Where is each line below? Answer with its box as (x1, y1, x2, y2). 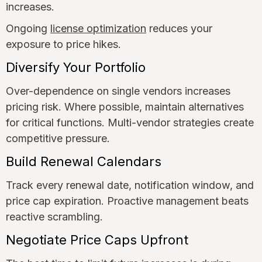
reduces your (146, 22, 212, 35)
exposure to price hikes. (6, 37, 121, 50)
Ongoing (6, 22, 50, 35)
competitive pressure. (6, 132, 110, 144)
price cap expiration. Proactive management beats (6, 194, 249, 207)
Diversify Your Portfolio (6, 59, 146, 75)
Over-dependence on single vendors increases (6, 84, 230, 97)
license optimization (50, 22, 146, 35)
